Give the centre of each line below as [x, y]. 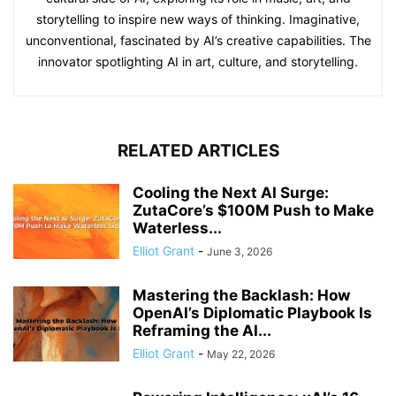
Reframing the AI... [202, 331]
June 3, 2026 [240, 252]
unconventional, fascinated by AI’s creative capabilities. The [198, 41]
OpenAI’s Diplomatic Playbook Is [252, 313]
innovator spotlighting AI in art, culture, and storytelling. [198, 62]
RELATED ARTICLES [198, 151]
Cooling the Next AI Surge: [231, 193]
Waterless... [177, 228]
